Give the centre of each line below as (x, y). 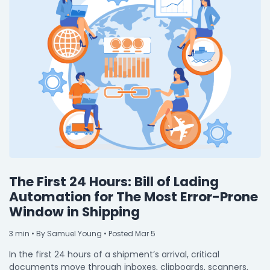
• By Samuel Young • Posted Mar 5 (93, 234)
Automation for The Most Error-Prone (133, 197)
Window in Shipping (74, 212)
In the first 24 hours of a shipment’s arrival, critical (114, 254)
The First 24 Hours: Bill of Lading (114, 182)
